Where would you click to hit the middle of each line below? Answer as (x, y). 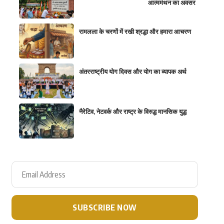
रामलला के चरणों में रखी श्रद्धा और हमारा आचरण (134, 31)
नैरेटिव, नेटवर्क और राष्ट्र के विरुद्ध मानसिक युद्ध (132, 111)
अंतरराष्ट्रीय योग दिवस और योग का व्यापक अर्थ (132, 71)
